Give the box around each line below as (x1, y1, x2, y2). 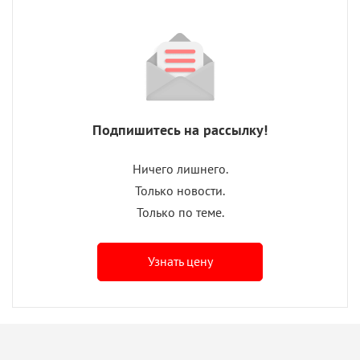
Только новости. (135, 182, 225, 198)
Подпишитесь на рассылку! (92, 120, 268, 139)
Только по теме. (136, 203, 224, 220)
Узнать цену (147, 252, 213, 269)
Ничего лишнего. (132, 160, 228, 177)
